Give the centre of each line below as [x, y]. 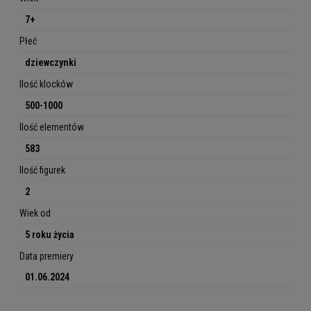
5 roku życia [50, 235]
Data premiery [47, 257]
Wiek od [35, 213]
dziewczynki [51, 63]
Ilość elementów [52, 127]
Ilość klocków [46, 84]
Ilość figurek [42, 170]
